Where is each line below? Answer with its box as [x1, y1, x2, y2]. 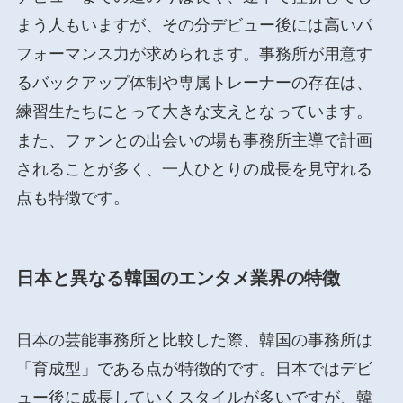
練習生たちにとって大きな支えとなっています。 [15, 103, 372, 121]
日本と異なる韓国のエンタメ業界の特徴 [15, 267, 340, 288]
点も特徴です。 [15, 189, 130, 208]
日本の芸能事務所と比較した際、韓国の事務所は [15, 330, 372, 349]
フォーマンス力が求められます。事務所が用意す [15, 45, 372, 64]
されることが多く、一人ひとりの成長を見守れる [15, 160, 372, 179]
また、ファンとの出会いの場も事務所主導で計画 [15, 131, 372, 150]
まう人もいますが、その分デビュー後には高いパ [15, 16, 372, 35]
